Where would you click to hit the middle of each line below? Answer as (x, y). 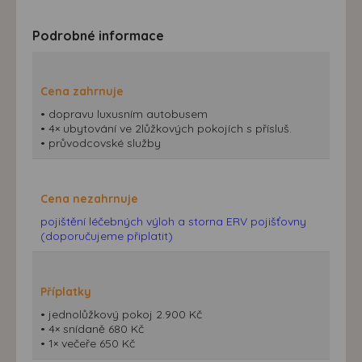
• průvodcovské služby (101, 143)
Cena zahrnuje (82, 91)
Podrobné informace (98, 35)
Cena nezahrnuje (89, 198)
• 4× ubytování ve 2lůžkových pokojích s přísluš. (166, 128)
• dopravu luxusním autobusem (124, 114)
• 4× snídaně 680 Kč (92, 328)
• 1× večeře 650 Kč (88, 343)
